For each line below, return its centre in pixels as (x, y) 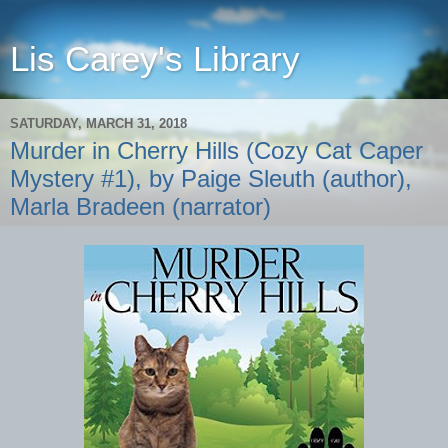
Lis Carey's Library (155, 59)
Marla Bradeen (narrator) (140, 206)
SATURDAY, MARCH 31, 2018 (98, 123)
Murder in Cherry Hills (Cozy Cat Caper (216, 150)
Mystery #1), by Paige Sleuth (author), (211, 178)
